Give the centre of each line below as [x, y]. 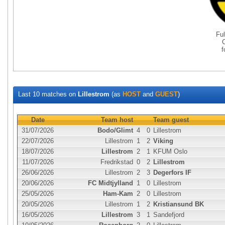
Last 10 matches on [48, 94]
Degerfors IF [172, 173]
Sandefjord [169, 215]
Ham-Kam [118, 194]
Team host [117, 120]
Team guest [171, 120]
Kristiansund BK [179, 204]
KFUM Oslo [170, 151]
